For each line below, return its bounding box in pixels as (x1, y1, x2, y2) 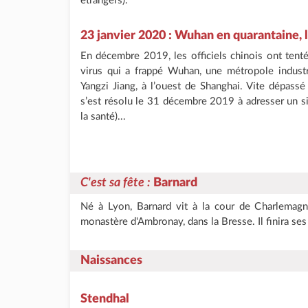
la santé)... (80, 111, 126, 122)
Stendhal (80, 293, 129, 305)
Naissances (80, 254, 142, 267)
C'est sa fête (80, 177, 144, 189)
